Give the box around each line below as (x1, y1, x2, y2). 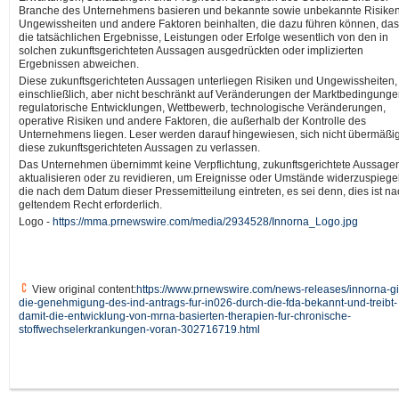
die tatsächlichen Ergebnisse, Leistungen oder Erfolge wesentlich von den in (19, 30, 388, 44)
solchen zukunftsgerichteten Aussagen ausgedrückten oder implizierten (19, 44, 363, 57)
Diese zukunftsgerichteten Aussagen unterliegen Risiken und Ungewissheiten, (19, 74, 397, 87)
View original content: (29, 282, 136, 296)
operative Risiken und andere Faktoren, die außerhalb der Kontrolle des (19, 114, 366, 127)
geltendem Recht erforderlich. (19, 198, 162, 211)
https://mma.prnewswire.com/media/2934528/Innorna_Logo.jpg (53, 215, 358, 228)
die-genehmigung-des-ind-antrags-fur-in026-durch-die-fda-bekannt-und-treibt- (19, 296, 397, 309)
